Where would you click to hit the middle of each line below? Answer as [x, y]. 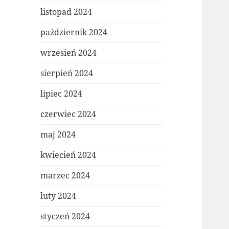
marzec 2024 [65, 176]
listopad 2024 [66, 12]
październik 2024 [74, 32]
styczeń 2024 [65, 216]
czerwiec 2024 [68, 114]
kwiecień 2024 [68, 155]
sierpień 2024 [67, 73]
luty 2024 [59, 196]
